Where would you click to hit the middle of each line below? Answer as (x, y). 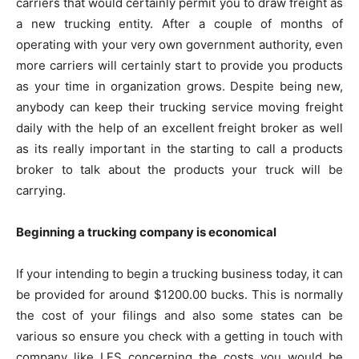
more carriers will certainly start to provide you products (179, 65)
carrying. (41, 190)
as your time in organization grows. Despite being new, (179, 86)
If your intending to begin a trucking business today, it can (179, 274)
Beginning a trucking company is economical (146, 232)
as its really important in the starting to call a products (179, 149)
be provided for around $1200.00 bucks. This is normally (179, 294)
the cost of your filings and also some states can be (179, 315)
